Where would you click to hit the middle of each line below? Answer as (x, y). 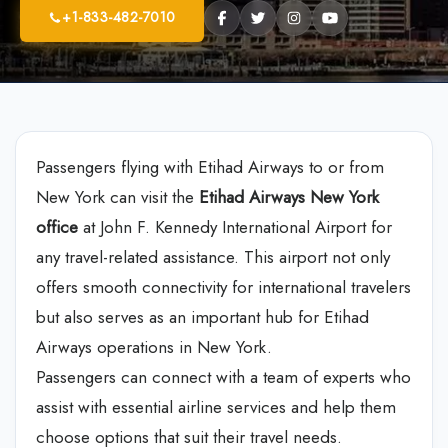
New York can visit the (117, 197)
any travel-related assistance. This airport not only (213, 257)
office (57, 227)
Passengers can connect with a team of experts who (223, 377)
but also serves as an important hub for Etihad (202, 317)
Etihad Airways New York (289, 197)
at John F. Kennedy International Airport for (235, 227)
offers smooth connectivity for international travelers (223, 287)
